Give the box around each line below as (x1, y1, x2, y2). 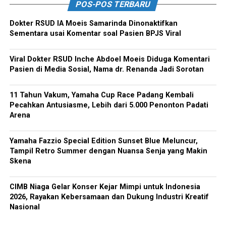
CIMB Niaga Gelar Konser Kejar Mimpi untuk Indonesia (9, 183, 200, 191)
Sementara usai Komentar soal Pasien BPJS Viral (9, 29, 181, 38)
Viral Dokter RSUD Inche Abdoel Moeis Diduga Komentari (9, 55, 210, 64)
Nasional (9, 203, 40, 211)
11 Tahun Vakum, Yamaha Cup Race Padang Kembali (9, 91, 194, 99)
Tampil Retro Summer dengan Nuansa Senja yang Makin (9, 147, 207, 155)
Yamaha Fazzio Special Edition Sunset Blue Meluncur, (9, 137, 198, 145)
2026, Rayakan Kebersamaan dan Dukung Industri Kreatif (9, 193, 209, 201)
